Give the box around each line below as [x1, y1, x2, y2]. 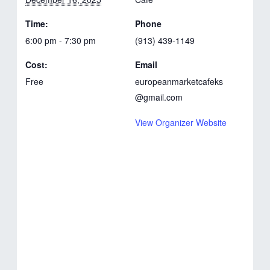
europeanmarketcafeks [135, 75, 223, 87]
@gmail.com [135, 90, 183, 103]
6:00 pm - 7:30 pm [25, 34, 96, 46]
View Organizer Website [135, 116, 227, 128]
